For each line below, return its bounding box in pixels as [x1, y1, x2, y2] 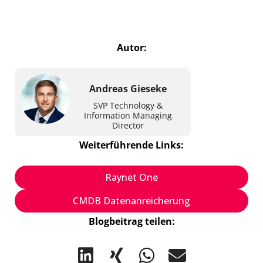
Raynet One [105, 171, 158, 184]
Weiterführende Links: [79, 139, 184, 151]
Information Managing [83, 110, 172, 121]
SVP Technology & [93, 100, 163, 111]
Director [112, 120, 144, 131]
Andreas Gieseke [89, 82, 167, 95]
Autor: [116, 41, 147, 54]
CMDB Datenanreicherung [73, 194, 190, 207]
